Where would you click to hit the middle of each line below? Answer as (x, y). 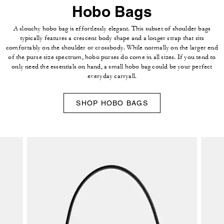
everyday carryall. (112, 76)
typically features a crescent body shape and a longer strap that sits (112, 38)
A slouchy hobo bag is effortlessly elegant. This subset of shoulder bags (112, 28)
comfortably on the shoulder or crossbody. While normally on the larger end (112, 47)
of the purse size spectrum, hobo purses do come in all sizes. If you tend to (112, 57)
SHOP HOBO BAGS (112, 103)
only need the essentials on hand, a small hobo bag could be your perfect (112, 66)
